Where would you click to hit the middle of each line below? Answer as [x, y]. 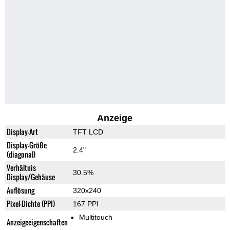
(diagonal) [21, 155]
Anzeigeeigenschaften [37, 222]
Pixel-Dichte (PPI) [31, 204]
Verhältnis [21, 168]
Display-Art [22, 132]
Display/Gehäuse [31, 177]
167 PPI [85, 204]
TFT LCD [88, 132]
